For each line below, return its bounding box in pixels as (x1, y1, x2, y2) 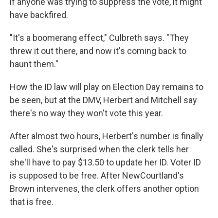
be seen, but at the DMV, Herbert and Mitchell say (10, 95, 197, 105)
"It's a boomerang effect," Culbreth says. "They (10, 33, 189, 43)
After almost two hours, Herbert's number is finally (10, 131, 203, 141)
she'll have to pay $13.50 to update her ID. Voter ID (10, 157, 201, 167)
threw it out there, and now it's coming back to (10, 46, 186, 56)
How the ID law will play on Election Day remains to (10, 82, 203, 92)
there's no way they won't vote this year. (10, 108, 163, 118)
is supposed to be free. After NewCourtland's (10, 170, 184, 181)
